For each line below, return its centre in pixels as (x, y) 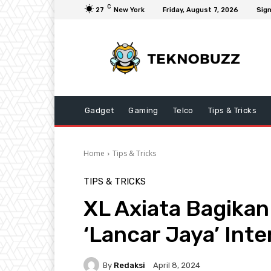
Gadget (100, 111)
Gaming (143, 111)
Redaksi (129, 265)
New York (129, 10)
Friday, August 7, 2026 (201, 10)
